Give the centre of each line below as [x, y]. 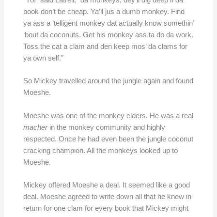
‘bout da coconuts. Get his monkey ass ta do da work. [108, 35]
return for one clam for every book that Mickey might [106, 209]
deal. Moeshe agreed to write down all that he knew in [107, 197]
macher [35, 127]
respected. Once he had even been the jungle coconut [108, 139]
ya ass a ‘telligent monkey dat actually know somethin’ [108, 23]
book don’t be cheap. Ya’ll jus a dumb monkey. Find [104, 12]
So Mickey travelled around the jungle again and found [108, 81]
